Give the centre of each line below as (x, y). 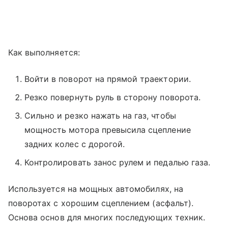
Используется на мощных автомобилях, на (96, 189)
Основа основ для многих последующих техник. (107, 217)
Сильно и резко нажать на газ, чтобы (100, 115)
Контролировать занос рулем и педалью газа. (118, 162)
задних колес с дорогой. (75, 144)
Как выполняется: (44, 52)
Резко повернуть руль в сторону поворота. (112, 97)
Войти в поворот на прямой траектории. (108, 79)
